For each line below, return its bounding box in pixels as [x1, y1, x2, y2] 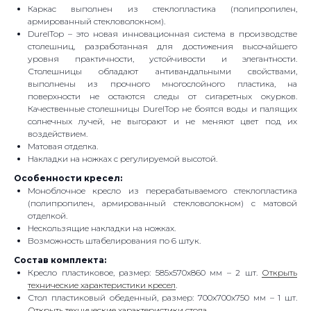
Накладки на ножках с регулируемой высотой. [28, 153, 217, 165]
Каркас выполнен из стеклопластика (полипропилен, [28, 3, 297, 15]
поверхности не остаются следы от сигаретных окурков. [28, 91, 297, 102]
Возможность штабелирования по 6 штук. [28, 235, 201, 246]
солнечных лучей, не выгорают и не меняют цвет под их [28, 116, 297, 127]
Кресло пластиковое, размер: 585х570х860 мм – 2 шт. [28, 267, 262, 278]
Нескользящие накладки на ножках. [28, 223, 176, 234]
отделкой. [28, 210, 67, 221]
